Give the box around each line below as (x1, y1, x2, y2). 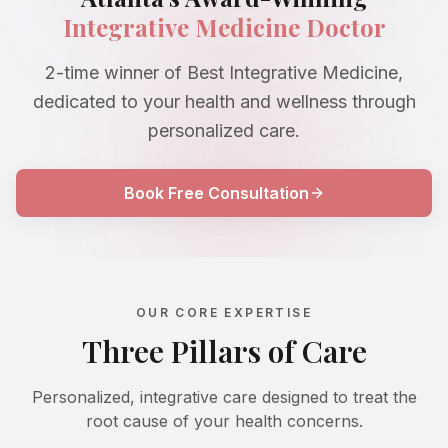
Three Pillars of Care (81, 331, 367, 372)
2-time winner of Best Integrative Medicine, (45, 62, 403, 84)
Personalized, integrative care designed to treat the (31, 387, 417, 408)
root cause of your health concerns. (85, 411, 363, 432)
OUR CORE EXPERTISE (135, 305, 313, 321)
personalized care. (148, 120, 300, 142)
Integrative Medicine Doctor (62, 11, 386, 44)
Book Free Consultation (123, 183, 309, 204)
